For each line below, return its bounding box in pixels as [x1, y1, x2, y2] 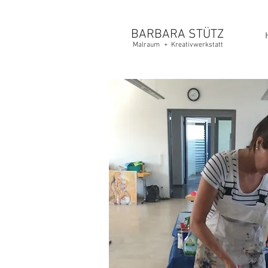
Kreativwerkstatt [170, 41, 223, 49]
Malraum [132, 41, 160, 49]
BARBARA [130, 27, 185, 42]
